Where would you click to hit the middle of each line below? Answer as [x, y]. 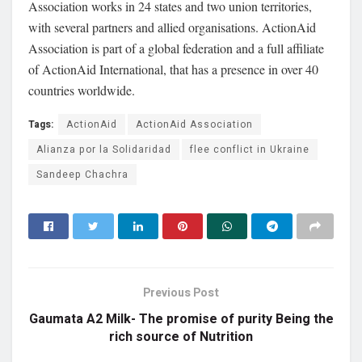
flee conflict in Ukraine [250, 149]
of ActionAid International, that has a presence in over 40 [173, 69]
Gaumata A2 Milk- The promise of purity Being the [181, 319]
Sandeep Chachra [82, 174]
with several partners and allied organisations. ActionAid [172, 27]
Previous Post [181, 293]
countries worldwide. [82, 90]
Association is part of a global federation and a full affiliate [176, 48]
